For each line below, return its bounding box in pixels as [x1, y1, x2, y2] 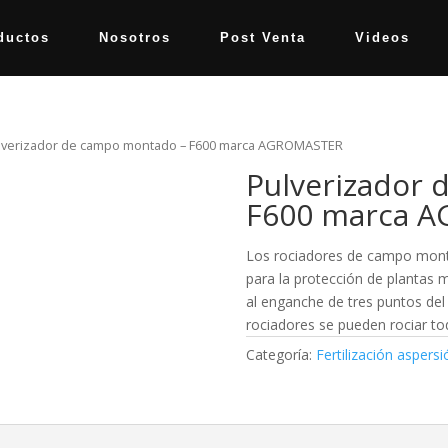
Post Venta [219, 30, 306, 45]
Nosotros [98, 30, 171, 45]
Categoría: [245, 344, 316, 364]
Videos [354, 30, 410, 45]
